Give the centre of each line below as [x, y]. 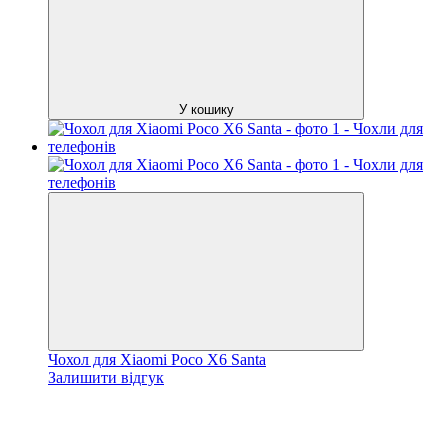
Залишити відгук [106, 377]
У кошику [206, 109]
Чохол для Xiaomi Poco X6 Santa [157, 359]
